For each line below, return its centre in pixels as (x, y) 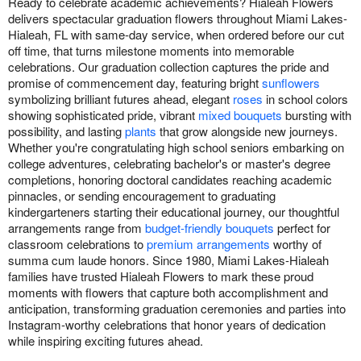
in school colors (305, 98)
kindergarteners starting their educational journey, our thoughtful (174, 211)
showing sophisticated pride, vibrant (103, 114)
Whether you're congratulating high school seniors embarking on (176, 147)
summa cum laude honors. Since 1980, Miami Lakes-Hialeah (168, 259)
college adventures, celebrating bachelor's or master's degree (169, 163)
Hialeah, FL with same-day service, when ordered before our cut (176, 34)
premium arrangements (208, 243)
